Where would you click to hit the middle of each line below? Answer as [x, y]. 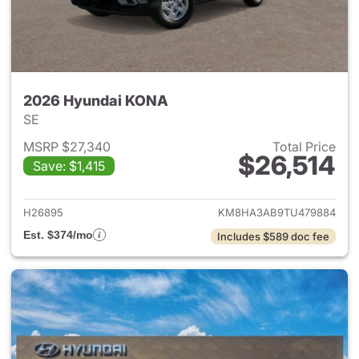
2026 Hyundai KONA [96, 101]
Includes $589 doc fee [273, 236]
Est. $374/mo [58, 235]
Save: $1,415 [69, 166]
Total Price [304, 147]
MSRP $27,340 [67, 147]
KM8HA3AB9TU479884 [277, 212]
